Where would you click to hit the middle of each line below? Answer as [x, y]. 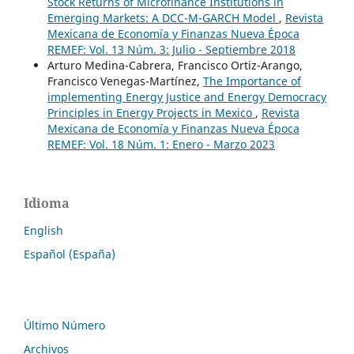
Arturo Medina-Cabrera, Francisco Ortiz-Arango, [175, 65]
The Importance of [252, 81]
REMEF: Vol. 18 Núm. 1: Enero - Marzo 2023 [161, 144]
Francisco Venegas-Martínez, [125, 81]
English [43, 230]
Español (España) [70, 254]
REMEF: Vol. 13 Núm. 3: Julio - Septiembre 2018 [171, 49]
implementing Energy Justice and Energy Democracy [186, 96]
